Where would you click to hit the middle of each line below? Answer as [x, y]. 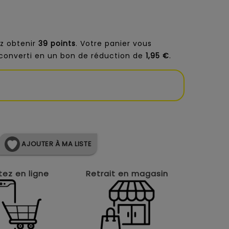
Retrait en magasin [127, 174]
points [63, 43]
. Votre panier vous [114, 43]
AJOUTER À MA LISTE [56, 144]
